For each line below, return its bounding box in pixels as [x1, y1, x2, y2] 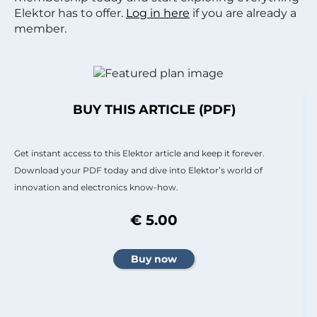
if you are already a [190, 6, 296, 20]
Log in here [126, 6, 190, 20]
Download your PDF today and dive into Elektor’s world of [14, 164, 263, 175]
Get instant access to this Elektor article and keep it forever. [14, 147, 265, 158]
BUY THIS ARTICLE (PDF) [72, 101, 236, 117]
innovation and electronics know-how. [14, 181, 178, 192]
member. [14, 22, 67, 35]
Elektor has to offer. [14, 6, 126, 20]
